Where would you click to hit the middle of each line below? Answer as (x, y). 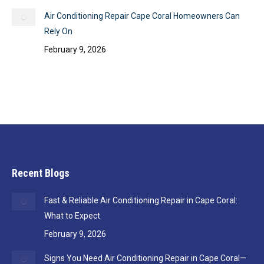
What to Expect (72, 216)
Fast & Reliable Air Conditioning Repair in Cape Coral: (141, 201)
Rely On (58, 32)
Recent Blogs (41, 173)
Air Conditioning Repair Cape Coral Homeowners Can (142, 16)
